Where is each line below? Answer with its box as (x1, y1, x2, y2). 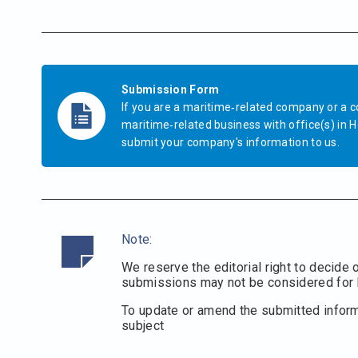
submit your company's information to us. (121, 135, 340, 149)
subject (121, 317, 165, 333)
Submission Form (121, 82, 220, 96)
